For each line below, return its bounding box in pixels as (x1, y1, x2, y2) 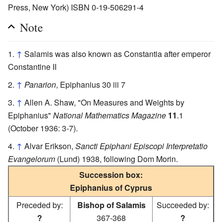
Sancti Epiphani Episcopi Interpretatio (75, 140, 208, 152)
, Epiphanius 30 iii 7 (56, 78, 125, 90)
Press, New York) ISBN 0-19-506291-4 (8, 1, 144, 13)
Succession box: (79, 168, 143, 180)
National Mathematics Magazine (53, 109, 166, 121)
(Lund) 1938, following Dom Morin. (55, 153, 178, 165)
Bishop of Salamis (77, 199, 146, 211)
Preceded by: (16, 199, 63, 211)
